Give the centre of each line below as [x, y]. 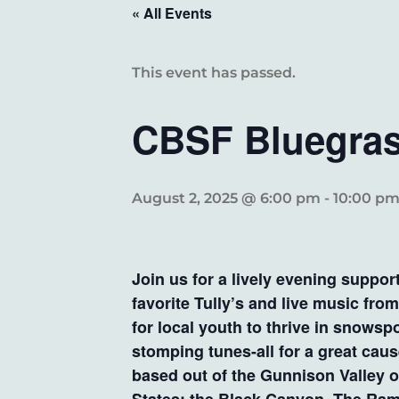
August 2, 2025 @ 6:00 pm [226, 198]
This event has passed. [214, 73]
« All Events [172, 13]
